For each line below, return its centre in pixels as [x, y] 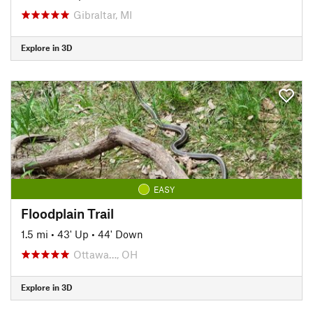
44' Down [121, 234]
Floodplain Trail [67, 213]
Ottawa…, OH [105, 254]
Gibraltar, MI [103, 14]
